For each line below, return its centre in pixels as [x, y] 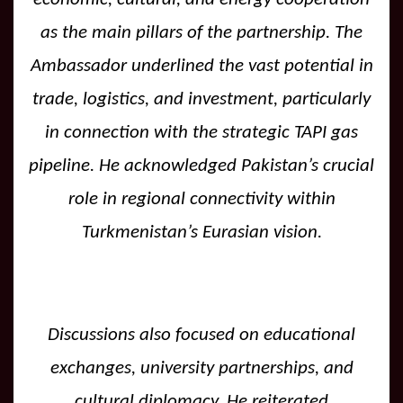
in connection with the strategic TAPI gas [201, 132]
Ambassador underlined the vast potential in [201, 66]
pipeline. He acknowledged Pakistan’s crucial [201, 166]
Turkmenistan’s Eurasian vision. [201, 232]
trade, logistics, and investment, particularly [201, 99]
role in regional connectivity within [201, 199]
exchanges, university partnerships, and [201, 368]
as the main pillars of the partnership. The [201, 32]
